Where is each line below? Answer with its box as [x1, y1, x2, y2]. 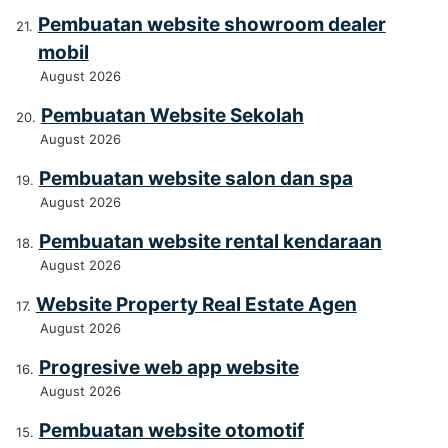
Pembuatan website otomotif [38, 419, 304, 443]
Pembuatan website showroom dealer [37, 13, 386, 37]
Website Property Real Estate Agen [35, 293, 357, 317]
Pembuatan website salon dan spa [38, 167, 353, 191]
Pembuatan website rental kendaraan [38, 230, 382, 254]
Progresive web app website [38, 356, 299, 380]
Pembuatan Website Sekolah [40, 104, 304, 128]
